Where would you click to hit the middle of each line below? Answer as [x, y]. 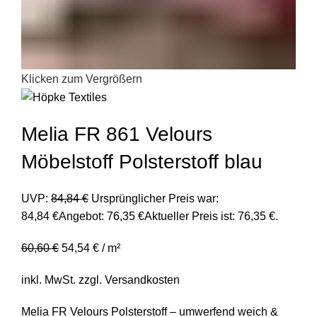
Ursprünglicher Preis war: [155, 199]
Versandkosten [142, 280]
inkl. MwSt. [48, 280]
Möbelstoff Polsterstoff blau [142, 162]
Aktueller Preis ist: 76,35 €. [211, 217]
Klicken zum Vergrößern [82, 79]
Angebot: [81, 217]
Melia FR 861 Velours [117, 134]
